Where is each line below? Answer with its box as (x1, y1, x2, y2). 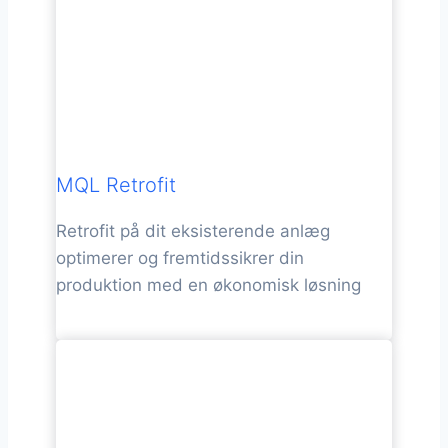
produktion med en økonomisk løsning (56, 274, 361, 295)
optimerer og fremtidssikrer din (56, 247, 304, 268)
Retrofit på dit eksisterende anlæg (56, 220, 330, 241)
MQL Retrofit (56, 172, 176, 197)
